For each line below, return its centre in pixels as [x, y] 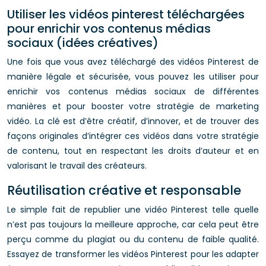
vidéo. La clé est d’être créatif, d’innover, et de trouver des [133, 121]
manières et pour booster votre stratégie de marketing [133, 106]
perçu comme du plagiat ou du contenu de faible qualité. [133, 239]
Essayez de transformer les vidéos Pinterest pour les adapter [133, 254]
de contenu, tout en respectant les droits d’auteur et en [133, 151]
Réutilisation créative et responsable [124, 190]
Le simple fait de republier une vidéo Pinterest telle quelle [133, 210]
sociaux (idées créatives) [83, 43]
